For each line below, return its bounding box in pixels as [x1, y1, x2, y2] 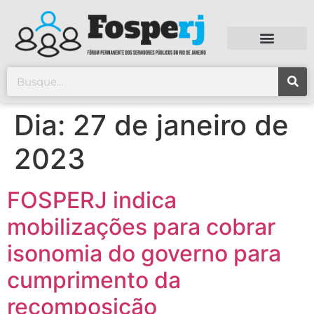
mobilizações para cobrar [7, 213, 275, 241]
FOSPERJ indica [7, 186, 177, 214]
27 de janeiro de [73, 108, 289, 143]
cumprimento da [7, 266, 181, 294]
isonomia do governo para [7, 240, 281, 268]
